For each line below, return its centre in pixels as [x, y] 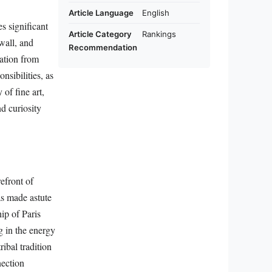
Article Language [101, 13]
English [156, 13]
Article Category [100, 34]
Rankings [159, 34]
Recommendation [103, 47]
